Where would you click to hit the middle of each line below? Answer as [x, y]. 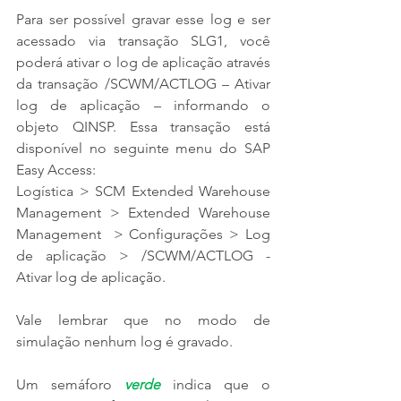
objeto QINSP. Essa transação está [143, 126]
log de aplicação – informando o [143, 105]
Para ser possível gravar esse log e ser [143, 19]
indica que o [215, 384]
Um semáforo [70, 384]
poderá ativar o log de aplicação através [143, 62]
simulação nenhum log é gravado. [124, 341]
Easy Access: [56, 169]
